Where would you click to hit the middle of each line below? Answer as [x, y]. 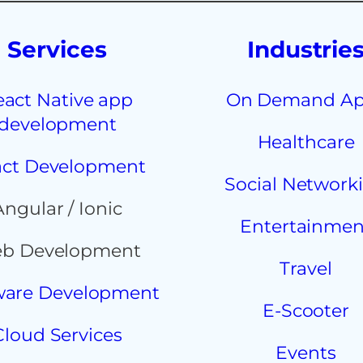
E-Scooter [306, 311]
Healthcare [306, 142]
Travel [306, 269]
